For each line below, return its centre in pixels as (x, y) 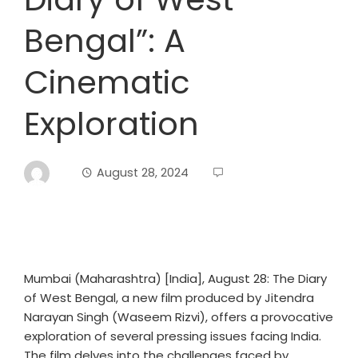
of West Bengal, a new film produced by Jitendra (169, 298)
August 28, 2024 (143, 172)
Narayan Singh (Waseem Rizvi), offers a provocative (179, 317)
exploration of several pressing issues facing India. (173, 336)
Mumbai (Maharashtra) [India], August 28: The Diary (175, 278)
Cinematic (107, 82)
